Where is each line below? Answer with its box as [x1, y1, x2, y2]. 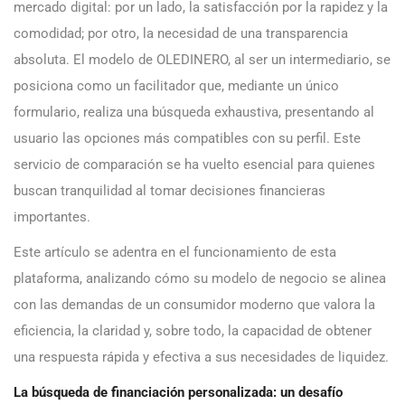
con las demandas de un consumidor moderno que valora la [14, 297, 375, 314]
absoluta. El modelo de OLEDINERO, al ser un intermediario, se [14, 52, 391, 69]
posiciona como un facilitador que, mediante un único [14, 78, 339, 95]
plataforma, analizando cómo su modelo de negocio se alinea [14, 270, 386, 287]
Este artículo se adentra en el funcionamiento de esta [14, 244, 336, 261]
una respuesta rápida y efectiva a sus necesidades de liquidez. [14, 349, 389, 366]
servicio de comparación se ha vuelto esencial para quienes [14, 156, 375, 174]
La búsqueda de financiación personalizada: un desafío [14, 384, 343, 401]
